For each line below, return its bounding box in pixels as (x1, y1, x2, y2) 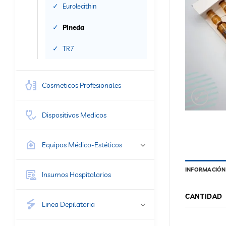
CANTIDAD (185, 192, 223, 201)
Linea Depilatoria (42, 199, 95, 209)
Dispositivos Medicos (42, 110, 106, 120)
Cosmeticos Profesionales (42, 80, 121, 90)
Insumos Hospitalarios (42, 169, 111, 179)
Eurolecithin (63, 2, 96, 10)
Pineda (63, 23, 84, 31)
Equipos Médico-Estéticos (42, 140, 122, 149)
